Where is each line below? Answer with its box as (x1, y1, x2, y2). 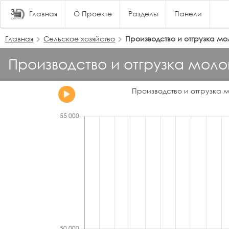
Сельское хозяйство (43, 34, 116, 44)
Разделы (128, 9, 158, 19)
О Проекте (74, 9, 112, 19)
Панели (174, 9, 202, 19)
